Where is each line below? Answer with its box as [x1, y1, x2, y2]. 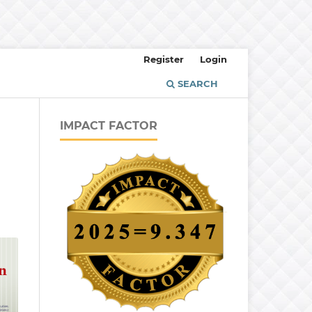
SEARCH [175, 77, 218, 89]
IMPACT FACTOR [60, 118, 157, 132]
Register [143, 53, 185, 65]
